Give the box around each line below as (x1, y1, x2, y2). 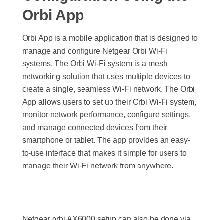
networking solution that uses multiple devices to (22, 72, 190, 81)
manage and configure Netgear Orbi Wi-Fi (22, 46, 167, 55)
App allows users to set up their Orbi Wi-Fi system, (22, 97, 196, 106)
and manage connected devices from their (22, 123, 167, 132)
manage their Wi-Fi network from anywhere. (22, 161, 173, 170)
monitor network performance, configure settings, (22, 110, 191, 119)
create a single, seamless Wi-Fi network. (22, 84, 165, 93)
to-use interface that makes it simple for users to (22, 148, 187, 157)
